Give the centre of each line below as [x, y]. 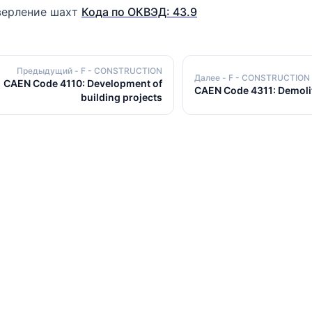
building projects [122, 97]
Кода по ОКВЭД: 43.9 [139, 12]
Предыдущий [46, 71]
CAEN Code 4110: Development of [83, 83]
